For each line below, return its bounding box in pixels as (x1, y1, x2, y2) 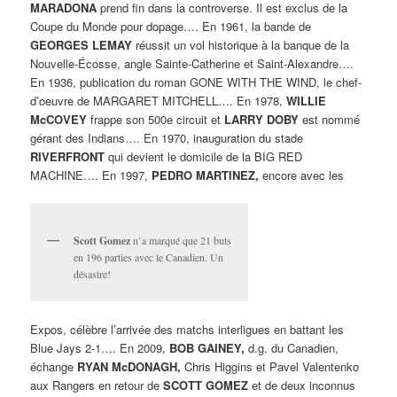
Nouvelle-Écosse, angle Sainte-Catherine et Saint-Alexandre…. (30, 54, 354, 72)
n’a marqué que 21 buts (130, 232, 232, 247)
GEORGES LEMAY (30, 35, 133, 53)
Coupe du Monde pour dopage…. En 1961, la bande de (30, 17, 312, 35)
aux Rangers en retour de (30, 377, 164, 394)
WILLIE (286, 91, 327, 109)
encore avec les (259, 166, 345, 183)
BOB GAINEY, (169, 339, 245, 357)
